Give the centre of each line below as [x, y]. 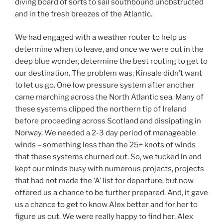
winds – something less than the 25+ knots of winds [105, 145]
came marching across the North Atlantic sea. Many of [109, 97]
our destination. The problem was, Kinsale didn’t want [109, 73]
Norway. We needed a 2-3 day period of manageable [106, 133]
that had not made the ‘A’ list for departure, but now [104, 180]
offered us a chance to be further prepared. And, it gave [111, 192]
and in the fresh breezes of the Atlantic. [84, 14]
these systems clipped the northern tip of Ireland [101, 109]
